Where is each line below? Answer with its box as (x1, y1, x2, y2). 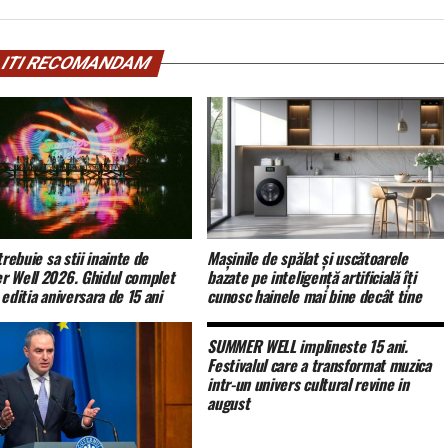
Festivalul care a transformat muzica (207, 353, 431, 378)
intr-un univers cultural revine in (207, 372, 409, 397)
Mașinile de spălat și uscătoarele (207, 246, 408, 271)
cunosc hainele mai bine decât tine (207, 284, 422, 309)
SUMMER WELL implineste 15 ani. (207, 334, 408, 359)
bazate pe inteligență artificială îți (207, 265, 416, 290)
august (207, 391, 250, 416)
